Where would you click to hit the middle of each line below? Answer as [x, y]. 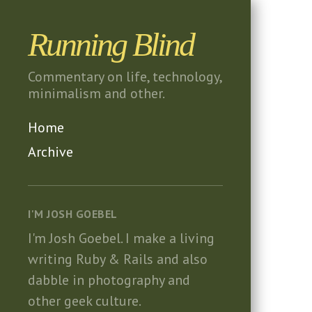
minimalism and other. [96, 93]
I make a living [170, 238]
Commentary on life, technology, [125, 77]
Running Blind [111, 44]
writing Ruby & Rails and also [118, 259]
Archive [50, 152]
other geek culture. [85, 301]
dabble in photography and [109, 280]
